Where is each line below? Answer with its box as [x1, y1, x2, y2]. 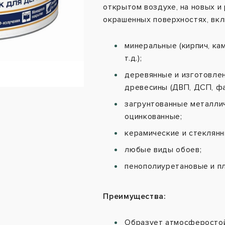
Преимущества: [103, 191, 166, 202]
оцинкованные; [125, 111, 182, 122]
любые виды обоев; [125, 145, 202, 155]
